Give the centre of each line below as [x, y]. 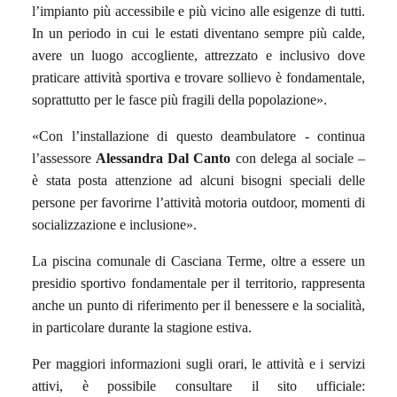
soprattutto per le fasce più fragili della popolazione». [179, 99]
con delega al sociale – [298, 158]
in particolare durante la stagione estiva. [142, 327]
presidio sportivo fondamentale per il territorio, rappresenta [198, 283]
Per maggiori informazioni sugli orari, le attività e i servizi [198, 363]
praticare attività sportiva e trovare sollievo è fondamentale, [198, 77]
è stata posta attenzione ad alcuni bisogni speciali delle [198, 180]
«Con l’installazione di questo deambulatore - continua [198, 136]
